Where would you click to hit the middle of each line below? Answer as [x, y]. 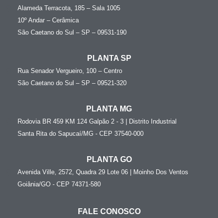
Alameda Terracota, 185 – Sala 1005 [69, 8]
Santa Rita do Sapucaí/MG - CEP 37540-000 [81, 133]
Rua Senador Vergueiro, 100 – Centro [70, 71]
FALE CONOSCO [109, 211]
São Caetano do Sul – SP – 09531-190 [72, 32]
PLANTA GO [109, 159]
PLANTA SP [109, 58]
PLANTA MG [109, 109]
